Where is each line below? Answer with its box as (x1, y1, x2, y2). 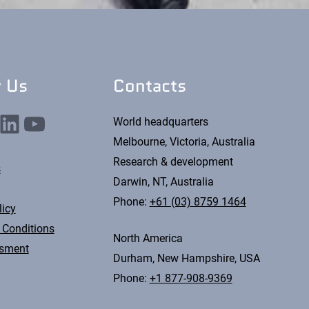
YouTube (21, 108, 34, 137)
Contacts (112, 72, 186, 98)
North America (112, 231, 183, 245)
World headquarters (112, 114, 208, 128)
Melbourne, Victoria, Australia (112, 134, 255, 148)
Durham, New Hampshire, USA (112, 251, 260, 265)
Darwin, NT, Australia (112, 175, 214, 188)
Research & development (112, 154, 233, 168)
